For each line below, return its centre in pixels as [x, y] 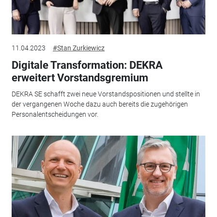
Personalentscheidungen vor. [55, 115]
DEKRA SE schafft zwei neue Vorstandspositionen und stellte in [106, 94]
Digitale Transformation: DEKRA [87, 65]
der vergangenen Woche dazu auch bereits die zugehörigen [100, 104]
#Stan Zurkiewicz [78, 48]
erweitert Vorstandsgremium [80, 77]
